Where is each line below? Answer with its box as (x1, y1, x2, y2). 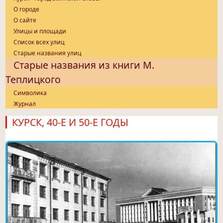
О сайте (13, 16, 37, 25)
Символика (13, 89, 47, 98)
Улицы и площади (13, 27, 67, 36)
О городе (13, 5, 40, 14)
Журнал (13, 100, 36, 109)
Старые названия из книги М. (13, 58, 155, 72)
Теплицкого (5, 73, 61, 87)
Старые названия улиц (13, 49, 82, 58)
